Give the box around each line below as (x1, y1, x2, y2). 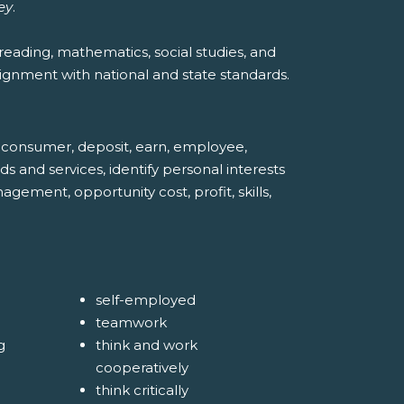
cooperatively (95, 359, 188, 377)
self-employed (95, 291, 196, 309)
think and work (95, 336, 197, 354)
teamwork (95, 314, 167, 332)
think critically (95, 381, 188, 399)
